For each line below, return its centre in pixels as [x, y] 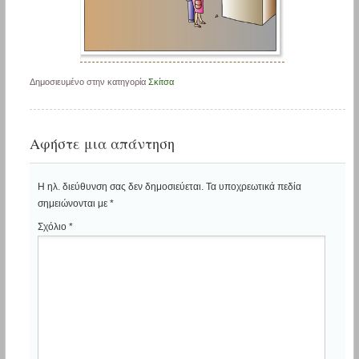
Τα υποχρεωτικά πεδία [253, 186]
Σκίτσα [161, 81]
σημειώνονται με [73, 203]
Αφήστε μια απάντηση [102, 144]
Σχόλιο [53, 227]
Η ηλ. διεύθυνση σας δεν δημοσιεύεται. [120, 186]
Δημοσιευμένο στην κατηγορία [89, 81]
